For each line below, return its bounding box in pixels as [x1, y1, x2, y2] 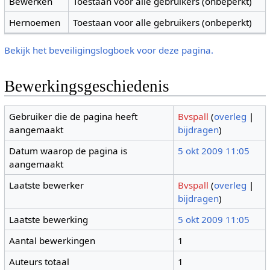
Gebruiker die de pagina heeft [9, 110, 138, 123]
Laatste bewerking [9, 213, 89, 226]
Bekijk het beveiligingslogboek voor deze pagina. [4, 43, 213, 56]
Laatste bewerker [9, 179, 84, 192]
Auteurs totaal [9, 256, 70, 268]
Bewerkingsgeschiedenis [4, 77, 169, 95]
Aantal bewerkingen [9, 234, 96, 247]
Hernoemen [9, 16, 61, 28]
